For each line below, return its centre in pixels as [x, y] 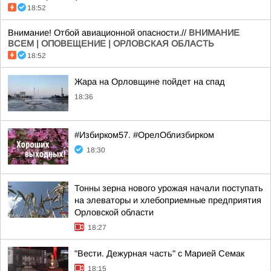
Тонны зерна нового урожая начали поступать [169, 188]
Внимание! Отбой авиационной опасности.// [98, 33]
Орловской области [114, 212]
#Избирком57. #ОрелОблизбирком [144, 135]
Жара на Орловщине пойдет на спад [150, 82]
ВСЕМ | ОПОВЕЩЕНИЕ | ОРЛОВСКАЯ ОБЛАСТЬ [111, 44]
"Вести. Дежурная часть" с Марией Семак [159, 253]
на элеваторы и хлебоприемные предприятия [168, 200]
